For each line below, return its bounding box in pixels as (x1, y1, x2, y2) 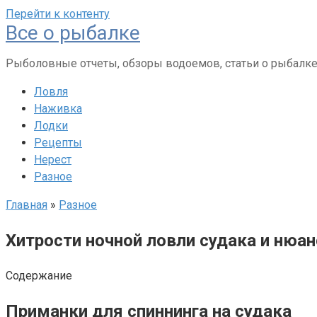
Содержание (6, 268, 72, 282)
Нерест (34, 153, 71, 166)
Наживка (34, 102, 82, 115)
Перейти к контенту (6, 7, 110, 21)
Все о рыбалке (6, 21, 140, 45)
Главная (6, 198, 47, 212)
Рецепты (34, 136, 82, 149)
